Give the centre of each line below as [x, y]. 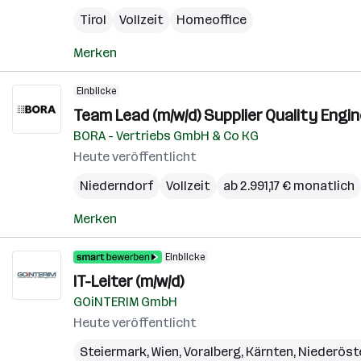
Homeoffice [212, 20]
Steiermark [113, 352]
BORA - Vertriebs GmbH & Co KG [166, 136]
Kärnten [270, 352]
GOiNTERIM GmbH [125, 302]
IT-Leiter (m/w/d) [129, 281]
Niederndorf [116, 186]
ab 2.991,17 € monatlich [289, 186]
